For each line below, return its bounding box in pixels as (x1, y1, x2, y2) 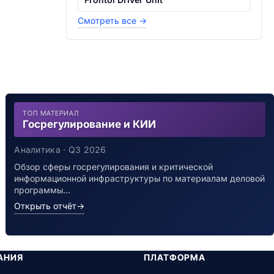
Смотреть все (78, 15, 139, 26)
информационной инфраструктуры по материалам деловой (14, 173, 265, 183)
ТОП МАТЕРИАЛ (23, 109, 79, 117)
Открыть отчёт (14, 201, 77, 211)
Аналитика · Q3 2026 (14, 144, 106, 155)
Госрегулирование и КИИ (23, 118, 157, 130)
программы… (14, 185, 71, 195)
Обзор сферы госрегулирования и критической (14, 161, 213, 172)
